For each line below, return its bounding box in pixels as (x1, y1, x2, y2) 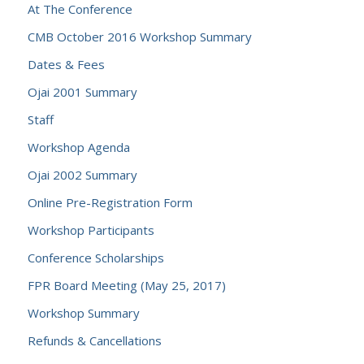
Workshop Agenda (27, 139, 130, 155)
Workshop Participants (27, 222, 154, 238)
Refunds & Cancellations (27, 332, 162, 349)
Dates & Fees (27, 56, 105, 72)
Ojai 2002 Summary (27, 167, 137, 183)
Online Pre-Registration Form (27, 194, 193, 210)
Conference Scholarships (27, 249, 164, 266)
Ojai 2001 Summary (27, 84, 137, 100)
